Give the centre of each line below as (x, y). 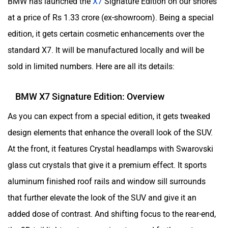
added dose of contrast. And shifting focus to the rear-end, (112, 214)
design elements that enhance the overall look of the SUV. (110, 132)
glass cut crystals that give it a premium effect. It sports (107, 165)
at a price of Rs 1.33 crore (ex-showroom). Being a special (111, 17)
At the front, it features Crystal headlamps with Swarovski (110, 149)
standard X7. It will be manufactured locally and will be (106, 50)
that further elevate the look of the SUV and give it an (102, 197)
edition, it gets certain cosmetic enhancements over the (106, 34)
